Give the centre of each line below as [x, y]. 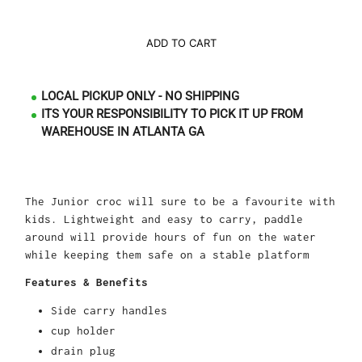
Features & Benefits [86, 282]
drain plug [83, 350]
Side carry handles [109, 310]
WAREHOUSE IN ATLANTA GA [123, 131]
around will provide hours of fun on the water [170, 236]
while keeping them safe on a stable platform [167, 254]
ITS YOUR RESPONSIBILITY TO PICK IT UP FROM [172, 114]
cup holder [83, 330]
